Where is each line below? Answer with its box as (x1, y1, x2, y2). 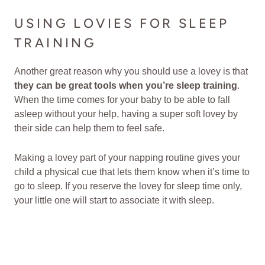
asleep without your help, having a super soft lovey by (14, 108, 238, 119)
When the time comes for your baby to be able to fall (14, 94, 230, 105)
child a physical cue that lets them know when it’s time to (14, 166, 250, 177)
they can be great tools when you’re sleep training (14, 80, 237, 91)
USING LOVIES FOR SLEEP (14, 15, 230, 32)
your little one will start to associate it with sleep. (14, 195, 214, 205)
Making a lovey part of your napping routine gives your (14, 152, 240, 163)
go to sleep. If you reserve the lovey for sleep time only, (14, 180, 242, 191)
